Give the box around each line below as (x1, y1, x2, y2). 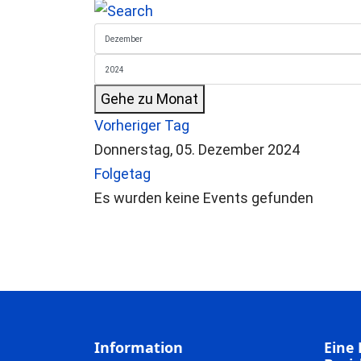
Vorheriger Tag (94, 117, 189, 134)
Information (94, 338, 183, 357)
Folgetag (94, 165, 151, 182)
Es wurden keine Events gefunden (94, 189, 313, 206)
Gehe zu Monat (101, 90, 198, 107)
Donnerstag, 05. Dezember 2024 (94, 141, 300, 158)
